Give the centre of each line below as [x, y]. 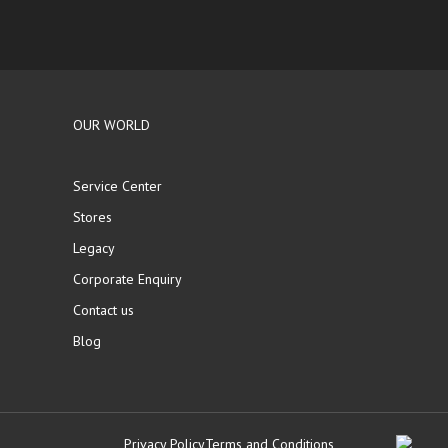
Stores [92, 217]
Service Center [117, 186]
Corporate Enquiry [127, 279]
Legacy [93, 248]
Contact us [103, 310]
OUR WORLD [111, 125]
